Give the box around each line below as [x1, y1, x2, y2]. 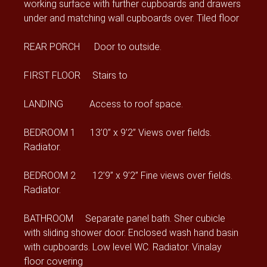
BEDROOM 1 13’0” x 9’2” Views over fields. [24, 126, 212, 138]
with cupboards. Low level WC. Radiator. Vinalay [24, 241, 222, 253]
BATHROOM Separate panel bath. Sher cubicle [24, 212, 225, 224]
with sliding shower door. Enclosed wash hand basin [24, 226, 238, 238]
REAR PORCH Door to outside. [24, 41, 162, 52]
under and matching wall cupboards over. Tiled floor [24, 12, 239, 24]
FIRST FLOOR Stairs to [24, 69, 128, 81]
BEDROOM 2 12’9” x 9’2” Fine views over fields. [24, 169, 232, 181]
